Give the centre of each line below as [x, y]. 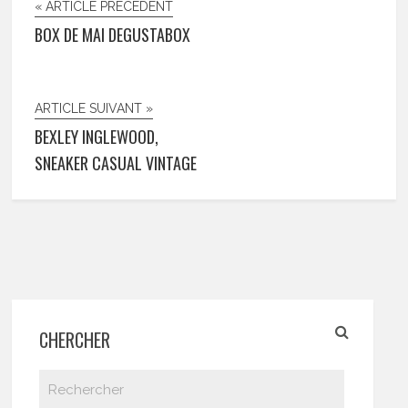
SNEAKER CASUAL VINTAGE [116, 163]
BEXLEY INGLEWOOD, [97, 137]
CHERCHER [75, 340]
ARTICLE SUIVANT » [94, 109]
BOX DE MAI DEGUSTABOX [113, 35]
